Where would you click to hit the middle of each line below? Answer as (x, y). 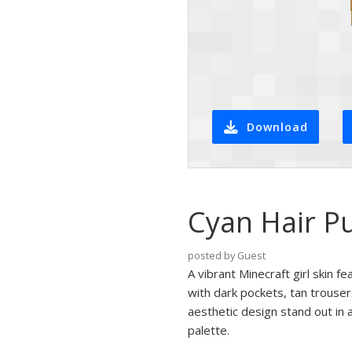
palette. (209, 330)
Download (277, 126)
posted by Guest (227, 255)
